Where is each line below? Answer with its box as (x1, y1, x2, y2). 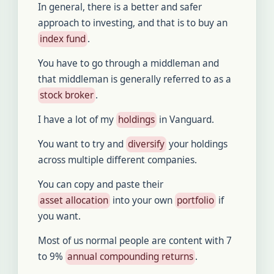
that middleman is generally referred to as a (38, 73, 231, 86)
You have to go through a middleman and (38, 57, 219, 70)
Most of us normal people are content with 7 (38, 234, 232, 247)
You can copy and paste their (38, 178, 163, 191)
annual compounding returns (67, 250, 193, 263)
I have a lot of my (38, 113, 116, 126)
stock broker (40, 89, 94, 102)
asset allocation (40, 194, 108, 207)
